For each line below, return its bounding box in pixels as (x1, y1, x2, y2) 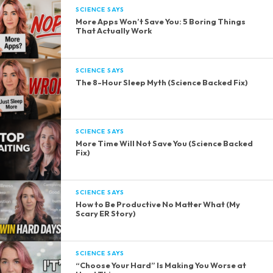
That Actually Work (76, 26, 152, 36)
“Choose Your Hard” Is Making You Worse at (76, 260, 247, 271)
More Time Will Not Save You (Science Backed (76, 138, 253, 149)
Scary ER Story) (76, 208, 136, 219)
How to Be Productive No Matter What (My (76, 199, 241, 210)
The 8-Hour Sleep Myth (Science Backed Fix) (76, 77, 249, 88)
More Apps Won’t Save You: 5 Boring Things (76, 16, 246, 27)
